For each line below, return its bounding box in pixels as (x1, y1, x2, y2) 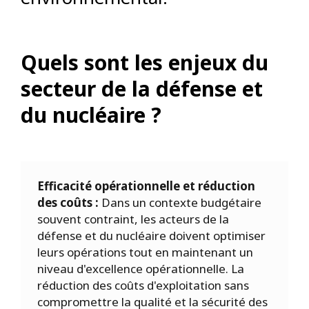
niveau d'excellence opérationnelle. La (37, 261, 244, 277)
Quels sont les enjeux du (21, 48, 268, 77)
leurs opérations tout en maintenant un (37, 244, 253, 261)
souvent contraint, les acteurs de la (37, 211, 229, 228)
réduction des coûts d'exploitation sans (37, 277, 249, 294)
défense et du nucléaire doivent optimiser (37, 228, 266, 244)
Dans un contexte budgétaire (101, 195, 261, 211)
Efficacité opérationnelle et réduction (37, 178, 255, 195)
